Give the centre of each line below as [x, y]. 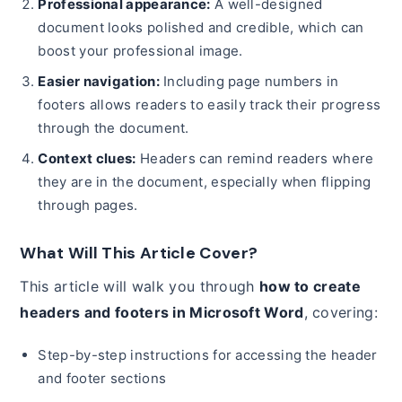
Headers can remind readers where [255, 159]
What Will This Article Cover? [139, 253]
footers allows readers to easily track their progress [210, 105]
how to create [310, 287]
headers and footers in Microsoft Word [162, 313]
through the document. [114, 128]
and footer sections [102, 379]
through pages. [88, 205]
